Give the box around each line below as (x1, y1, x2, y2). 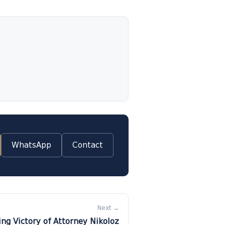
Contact (72, 141, 103, 150)
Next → (97, 203, 119, 211)
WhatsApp (12, 141, 51, 150)
